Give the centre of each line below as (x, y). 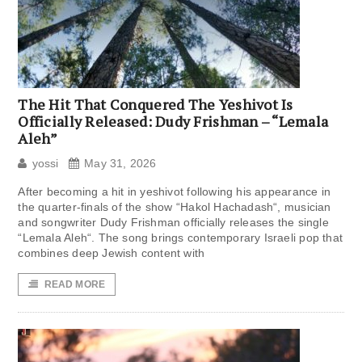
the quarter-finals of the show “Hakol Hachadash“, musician (175, 207)
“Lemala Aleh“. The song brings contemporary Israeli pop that (181, 238)
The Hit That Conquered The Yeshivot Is (156, 105)
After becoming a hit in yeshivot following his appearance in (175, 192)
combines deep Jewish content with (112, 253)
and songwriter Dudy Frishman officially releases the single (173, 223)
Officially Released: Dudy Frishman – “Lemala (173, 122)
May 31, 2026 (120, 164)
